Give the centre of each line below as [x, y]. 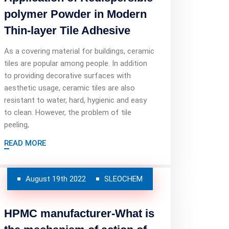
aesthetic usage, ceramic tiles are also [70, 88]
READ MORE [25, 143]
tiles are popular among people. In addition [76, 63]
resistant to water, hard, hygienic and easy [75, 100]
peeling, [17, 125]
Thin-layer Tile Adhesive [67, 30]
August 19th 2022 [55, 179]
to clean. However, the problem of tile [68, 112]
